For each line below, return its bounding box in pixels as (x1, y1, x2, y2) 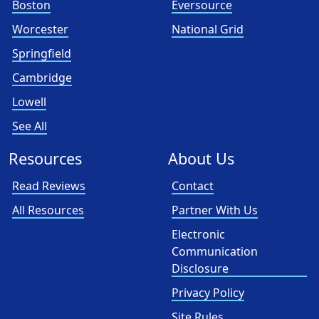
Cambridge (12, 70, 72, 85)
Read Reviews (12, 178, 85, 194)
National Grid (172, 21, 244, 37)
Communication (172, 244, 258, 259)
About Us (168, 148, 234, 169)
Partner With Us (172, 202, 258, 218)
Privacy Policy (172, 285, 244, 300)
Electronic (172, 226, 225, 242)
